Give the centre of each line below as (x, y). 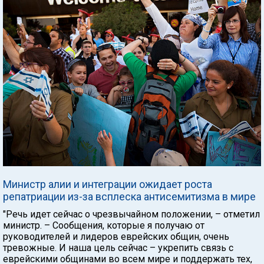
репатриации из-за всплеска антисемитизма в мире (129, 197)
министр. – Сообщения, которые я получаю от (104, 225)
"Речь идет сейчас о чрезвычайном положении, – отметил (131, 214)
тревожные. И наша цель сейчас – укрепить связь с (118, 248)
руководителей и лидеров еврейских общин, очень (116, 237)
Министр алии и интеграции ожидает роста (108, 184)
